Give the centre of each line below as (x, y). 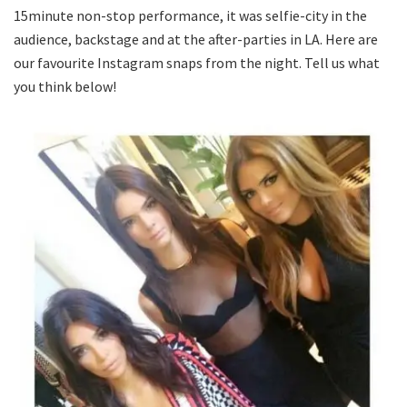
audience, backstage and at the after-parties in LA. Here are (196, 39)
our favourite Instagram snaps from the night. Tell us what (197, 62)
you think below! (65, 86)
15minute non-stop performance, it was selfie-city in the (190, 15)
